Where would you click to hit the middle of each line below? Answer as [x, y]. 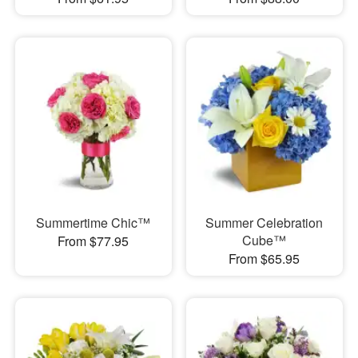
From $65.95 [265, 258]
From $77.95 [93, 241]
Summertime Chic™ [93, 222]
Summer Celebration [265, 222]
